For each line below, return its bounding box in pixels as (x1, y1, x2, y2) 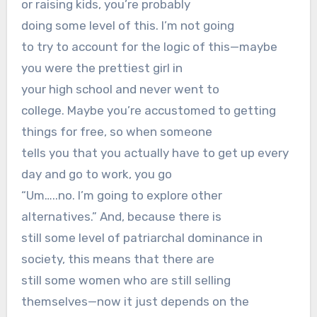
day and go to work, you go (21, 167, 172, 182)
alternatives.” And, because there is (21, 209, 221, 224)
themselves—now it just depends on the (21, 294, 249, 309)
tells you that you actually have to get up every (21, 146, 289, 161)
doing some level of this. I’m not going (21, 18, 234, 33)
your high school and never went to (21, 82, 219, 97)
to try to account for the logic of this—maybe (21, 40, 277, 54)
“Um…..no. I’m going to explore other (21, 188, 222, 203)
